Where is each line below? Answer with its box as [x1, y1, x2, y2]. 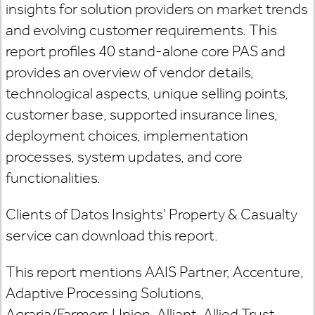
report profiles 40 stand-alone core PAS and [6, 41, 285, 60]
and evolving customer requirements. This [6, 20, 277, 39]
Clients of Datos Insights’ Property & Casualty [6, 205, 297, 224]
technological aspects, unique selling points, [6, 84, 288, 103]
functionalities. [6, 168, 101, 187]
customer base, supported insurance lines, [6, 105, 278, 124]
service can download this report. [6, 226, 218, 245]
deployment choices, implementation [6, 126, 248, 145]
